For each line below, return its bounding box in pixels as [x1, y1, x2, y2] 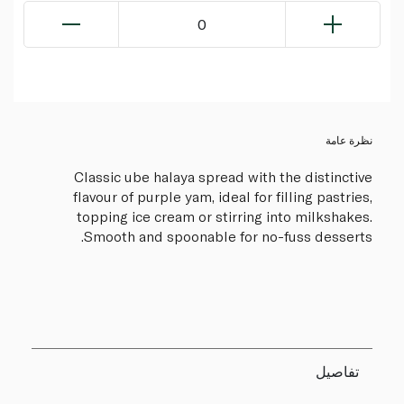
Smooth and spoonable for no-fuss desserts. [84, 227, 372, 245]
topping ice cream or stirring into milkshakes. [77, 207, 372, 225]
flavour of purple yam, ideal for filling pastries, [73, 188, 372, 206]
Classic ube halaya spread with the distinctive [74, 168, 372, 186]
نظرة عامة [326, 133, 372, 147]
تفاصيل [316, 363, 359, 381]
